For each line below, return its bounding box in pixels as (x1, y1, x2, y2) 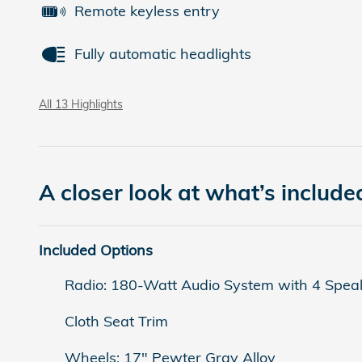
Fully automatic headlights (74, 44, 251, 63)
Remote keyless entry (74, 2, 220, 20)
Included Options (39, 240, 153, 259)
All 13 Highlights (39, 96, 123, 111)
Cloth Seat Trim (65, 311, 168, 330)
